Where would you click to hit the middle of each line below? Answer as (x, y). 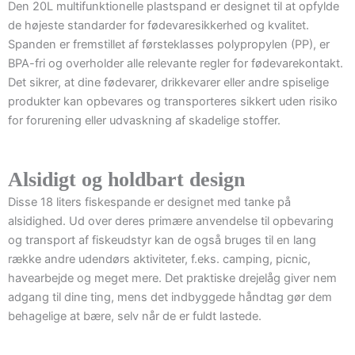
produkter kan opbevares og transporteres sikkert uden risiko (173, 101)
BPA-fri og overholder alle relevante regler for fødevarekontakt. (176, 63)
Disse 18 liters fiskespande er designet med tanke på (149, 202)
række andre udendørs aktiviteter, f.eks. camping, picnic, (159, 259)
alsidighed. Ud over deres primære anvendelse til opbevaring (171, 221)
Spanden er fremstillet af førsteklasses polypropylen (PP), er (169, 44)
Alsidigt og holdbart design (126, 179)
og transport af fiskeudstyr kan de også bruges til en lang (162, 240)
